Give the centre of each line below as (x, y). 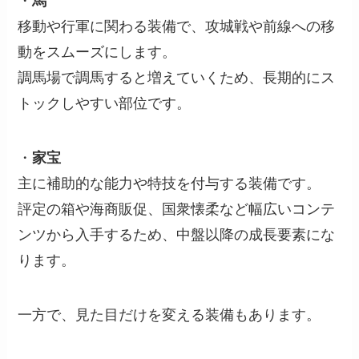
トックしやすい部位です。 (105, 103)
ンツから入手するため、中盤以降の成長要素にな (177, 234)
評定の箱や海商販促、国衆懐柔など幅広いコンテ (177, 209)
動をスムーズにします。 (97, 52)
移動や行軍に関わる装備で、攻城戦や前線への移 (177, 26)
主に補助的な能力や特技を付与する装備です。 (169, 183)
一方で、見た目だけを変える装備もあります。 (169, 315)
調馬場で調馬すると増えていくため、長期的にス (177, 78)
